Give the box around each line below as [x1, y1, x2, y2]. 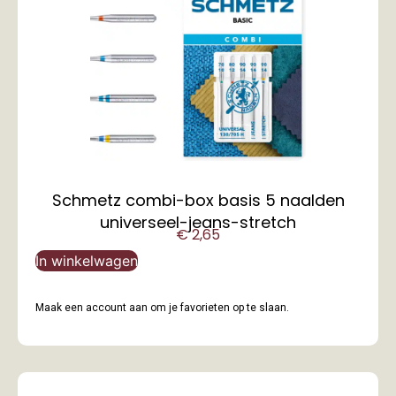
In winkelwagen [35, 251, 138, 270]
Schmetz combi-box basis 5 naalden [51, 189, 345, 212]
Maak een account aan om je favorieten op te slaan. [35, 301, 289, 314]
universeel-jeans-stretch [100, 211, 296, 234]
